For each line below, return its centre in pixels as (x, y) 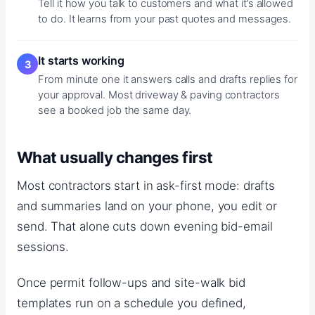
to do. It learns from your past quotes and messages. (165, 19)
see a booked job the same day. (115, 110)
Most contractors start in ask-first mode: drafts (146, 186)
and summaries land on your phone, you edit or (147, 206)
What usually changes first (115, 157)
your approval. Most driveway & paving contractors (159, 95)
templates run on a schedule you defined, (131, 303)
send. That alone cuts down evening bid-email (145, 227)
